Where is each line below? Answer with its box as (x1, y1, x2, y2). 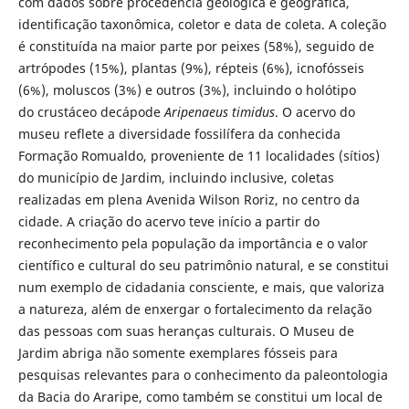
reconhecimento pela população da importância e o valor (17, 235, 368, 253)
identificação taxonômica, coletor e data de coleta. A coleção (17, 16, 386, 34)
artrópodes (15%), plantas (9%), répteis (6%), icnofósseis (17, 59, 364, 78)
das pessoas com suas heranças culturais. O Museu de (17, 322, 354, 341)
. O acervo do (274, 103, 355, 121)
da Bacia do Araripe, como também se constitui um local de (17, 388, 383, 406)
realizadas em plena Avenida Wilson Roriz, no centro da (17, 191, 360, 209)
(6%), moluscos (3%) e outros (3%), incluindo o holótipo (17, 81, 356, 100)
